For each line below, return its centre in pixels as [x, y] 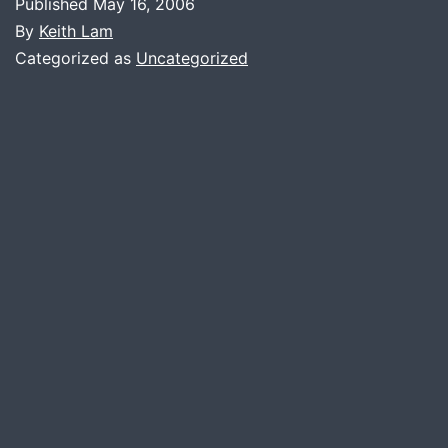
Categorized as [75, 57]
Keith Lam [76, 30]
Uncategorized [192, 57]
